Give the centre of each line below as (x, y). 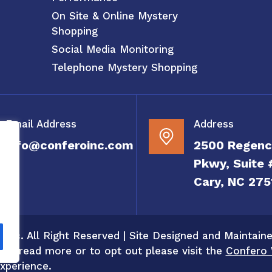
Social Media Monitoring (113, 49)
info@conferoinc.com (70, 145)
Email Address (41, 124)
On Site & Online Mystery (115, 16)
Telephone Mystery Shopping (125, 68)
